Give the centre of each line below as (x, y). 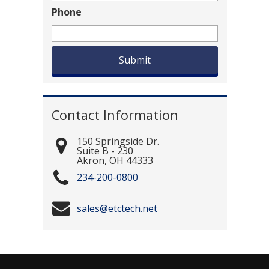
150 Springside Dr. (118, 141)
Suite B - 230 (105, 150)
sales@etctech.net (117, 208)
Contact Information (115, 115)
